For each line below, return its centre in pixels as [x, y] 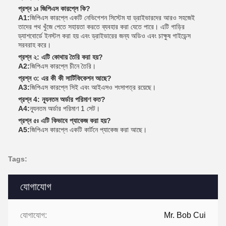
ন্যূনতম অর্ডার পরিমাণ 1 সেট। [65, 108]
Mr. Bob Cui [185, 215]
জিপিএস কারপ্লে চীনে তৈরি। [63, 66]
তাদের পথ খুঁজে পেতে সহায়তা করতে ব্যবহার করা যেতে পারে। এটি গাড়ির [101, 26]
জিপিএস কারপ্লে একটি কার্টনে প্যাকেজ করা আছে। [88, 129]
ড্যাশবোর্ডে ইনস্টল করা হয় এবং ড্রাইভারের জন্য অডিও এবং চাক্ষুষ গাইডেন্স [104, 36]
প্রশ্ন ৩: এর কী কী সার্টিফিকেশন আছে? [65, 78]
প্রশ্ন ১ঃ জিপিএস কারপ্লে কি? [54, 8]
